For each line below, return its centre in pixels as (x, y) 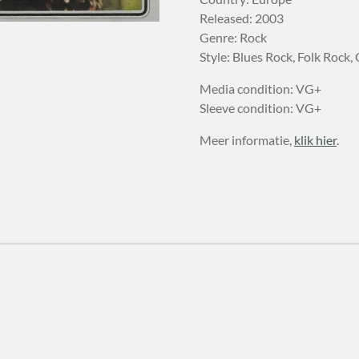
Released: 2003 (242, 18)
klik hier (315, 139)
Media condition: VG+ (260, 88)
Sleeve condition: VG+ (260, 107)
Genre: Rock (233, 37)
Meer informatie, (247, 139)
